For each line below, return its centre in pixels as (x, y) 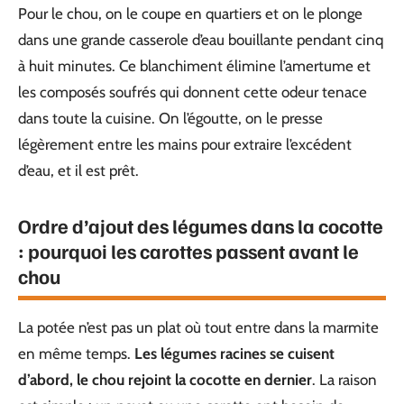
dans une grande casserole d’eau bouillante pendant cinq (201, 39)
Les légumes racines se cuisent (234, 353)
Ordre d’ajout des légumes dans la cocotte (201, 225)
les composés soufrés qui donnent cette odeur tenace (193, 92)
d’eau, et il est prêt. (78, 170)
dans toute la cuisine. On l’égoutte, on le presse (170, 118)
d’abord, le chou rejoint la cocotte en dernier (165, 379)
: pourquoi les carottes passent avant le (188, 250)
